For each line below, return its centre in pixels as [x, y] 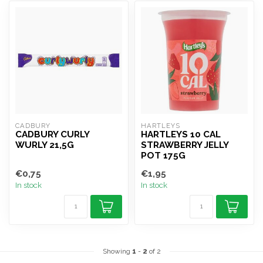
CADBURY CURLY [52, 134]
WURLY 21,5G [45, 145]
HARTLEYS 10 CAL [181, 134]
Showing [117, 251]
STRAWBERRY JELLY [185, 145]
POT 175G [163, 156]
